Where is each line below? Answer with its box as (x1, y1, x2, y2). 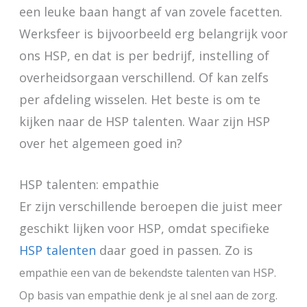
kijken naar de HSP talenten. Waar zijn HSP (19, 112, 270, 130)
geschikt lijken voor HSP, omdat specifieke (19, 220, 269, 237)
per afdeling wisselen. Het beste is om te (19, 90, 260, 108)
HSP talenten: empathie (19, 176, 159, 193)
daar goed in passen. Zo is (95, 242, 253, 259)
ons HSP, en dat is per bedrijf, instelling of (19, 47, 269, 64)
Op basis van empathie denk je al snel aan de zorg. (19, 288, 278, 304)
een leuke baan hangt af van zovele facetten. (19, 3, 282, 20)
